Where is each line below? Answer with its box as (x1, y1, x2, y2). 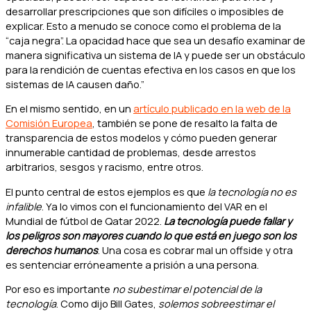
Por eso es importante (6, 282, 112, 296)
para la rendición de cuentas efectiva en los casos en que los (6, 62, 296, 76)
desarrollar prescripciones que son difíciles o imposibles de (6, 3, 284, 18)
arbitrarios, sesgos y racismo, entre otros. (6, 160, 203, 174)
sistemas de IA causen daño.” (6, 76, 144, 91)
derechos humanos (6, 242, 98, 257)
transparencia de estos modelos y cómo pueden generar (6, 131, 277, 145)
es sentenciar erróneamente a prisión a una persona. (6, 257, 259, 271)
